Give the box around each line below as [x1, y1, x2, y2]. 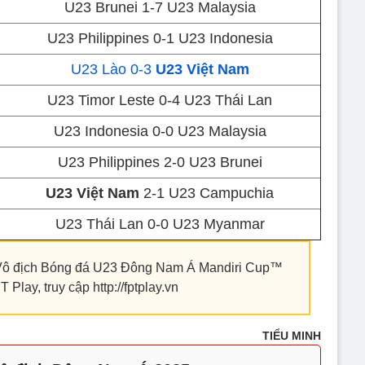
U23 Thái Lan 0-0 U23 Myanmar [55, 216, 265, 232]
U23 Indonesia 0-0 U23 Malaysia [53, 123, 266, 139]
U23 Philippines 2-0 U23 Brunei [57, 154, 262, 170]
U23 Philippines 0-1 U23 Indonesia [46, 30, 273, 46]
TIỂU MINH [262, 329, 321, 342]
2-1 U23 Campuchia [139, 185, 274, 201]
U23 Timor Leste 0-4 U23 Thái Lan [47, 92, 272, 108]
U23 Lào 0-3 [70, 61, 156, 77]
